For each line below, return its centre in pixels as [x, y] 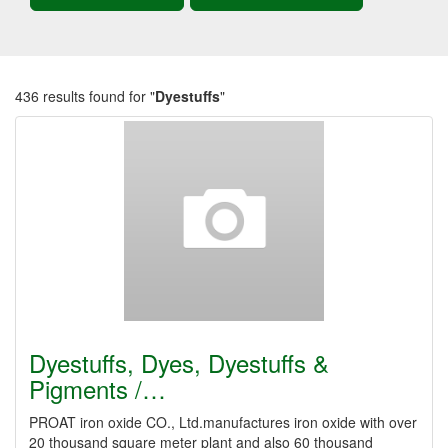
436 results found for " [85, 96]
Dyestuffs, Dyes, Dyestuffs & [179, 362]
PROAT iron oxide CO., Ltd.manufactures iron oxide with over [223, 422]
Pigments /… [97, 388]
